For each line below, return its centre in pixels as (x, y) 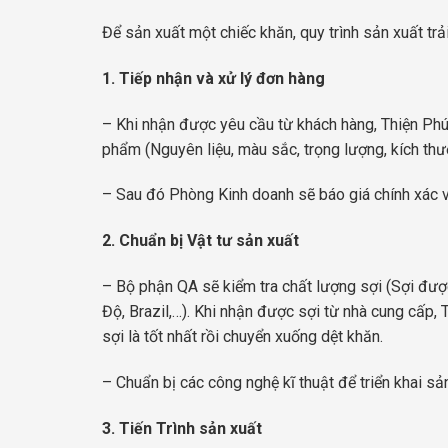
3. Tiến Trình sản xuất (182, 428)
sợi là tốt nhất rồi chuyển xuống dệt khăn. (242, 337)
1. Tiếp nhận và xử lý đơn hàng (213, 78)
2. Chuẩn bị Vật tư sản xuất (200, 241)
